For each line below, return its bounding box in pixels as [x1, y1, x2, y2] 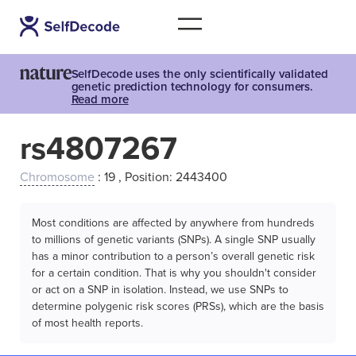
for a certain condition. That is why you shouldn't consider [32, 266, 316, 280]
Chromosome [20, 169, 95, 185]
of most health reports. [32, 316, 143, 330]
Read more [71, 92, 129, 106]
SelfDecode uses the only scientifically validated [71, 67, 328, 81]
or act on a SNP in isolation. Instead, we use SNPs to [32, 283, 288, 296]
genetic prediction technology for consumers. [71, 79, 314, 94]
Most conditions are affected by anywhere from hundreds [32, 216, 315, 230]
